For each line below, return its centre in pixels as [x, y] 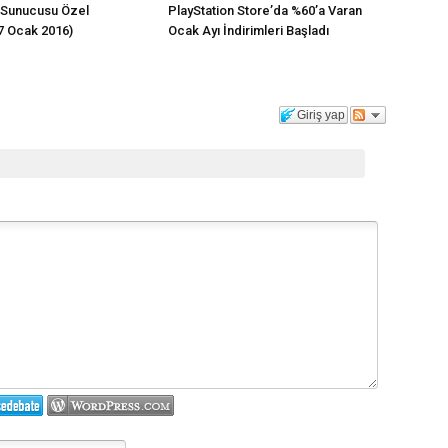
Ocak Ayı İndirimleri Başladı [248, 30]
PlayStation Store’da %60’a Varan [265, 10]
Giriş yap [321, 115]
